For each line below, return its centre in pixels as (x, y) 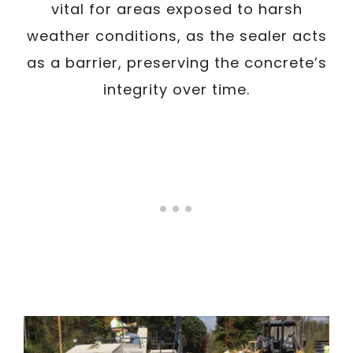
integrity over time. (176, 89)
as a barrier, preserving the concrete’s (176, 63)
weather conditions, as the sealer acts (176, 36)
